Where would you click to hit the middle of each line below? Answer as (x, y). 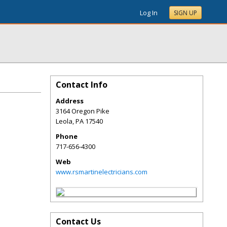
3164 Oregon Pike (83, 111)
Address (70, 101)
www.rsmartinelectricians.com (102, 172)
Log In (149, 13)
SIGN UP (185, 13)
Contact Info (82, 85)
